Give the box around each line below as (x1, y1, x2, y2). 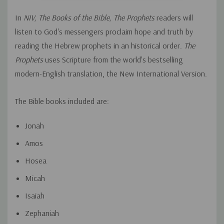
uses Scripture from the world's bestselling (43, 54, 183, 65)
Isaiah (25, 190, 44, 201)
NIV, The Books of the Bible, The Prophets (23, 12, 154, 23)
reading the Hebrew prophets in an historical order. (15, 40, 184, 51)
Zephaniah (25, 208, 59, 218)
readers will (154, 12, 193, 23)
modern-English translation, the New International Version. (15, 68, 207, 79)
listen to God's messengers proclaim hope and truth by (15, 26, 193, 37)
